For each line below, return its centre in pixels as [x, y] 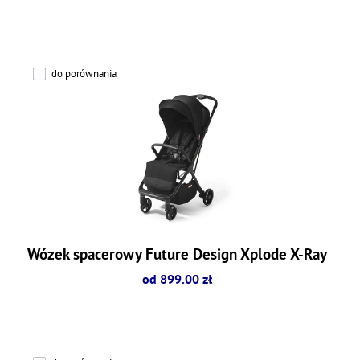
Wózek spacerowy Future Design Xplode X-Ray [177, 254]
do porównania [84, 74]
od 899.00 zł [177, 279]
